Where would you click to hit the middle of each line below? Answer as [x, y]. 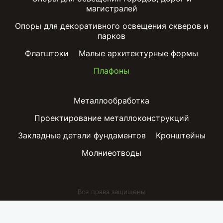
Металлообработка [111, 101]
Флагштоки [47, 54]
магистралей [111, 9]
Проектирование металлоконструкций [111, 118]
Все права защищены [111, 192]
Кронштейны [180, 136]
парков [111, 36]
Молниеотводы [111, 153]
